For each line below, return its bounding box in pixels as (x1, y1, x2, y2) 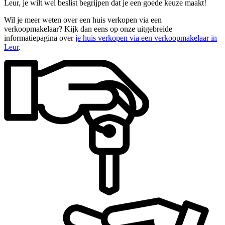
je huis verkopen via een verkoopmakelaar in (75, 33, 217, 42)
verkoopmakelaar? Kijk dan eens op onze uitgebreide (4, 24, 172, 33)
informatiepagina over (4, 33, 75, 42)
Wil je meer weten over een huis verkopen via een (4, 15, 162, 24)
